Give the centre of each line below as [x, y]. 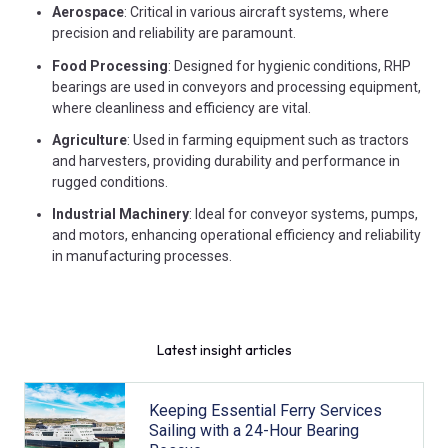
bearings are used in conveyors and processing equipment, [236, 86]
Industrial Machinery [120, 213]
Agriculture [89, 139]
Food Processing [110, 65]
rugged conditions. [110, 181]
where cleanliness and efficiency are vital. [181, 107]
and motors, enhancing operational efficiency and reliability [236, 234]
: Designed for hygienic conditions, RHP [289, 65]
